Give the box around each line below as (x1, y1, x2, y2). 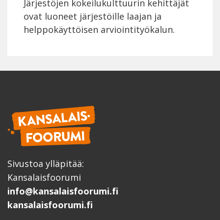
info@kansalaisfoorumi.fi (7, 185, 118, 197)
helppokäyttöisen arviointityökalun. (24, 23, 175, 35)
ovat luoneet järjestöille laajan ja (24, 10, 162, 22)
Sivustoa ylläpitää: (7, 158, 84, 170)
